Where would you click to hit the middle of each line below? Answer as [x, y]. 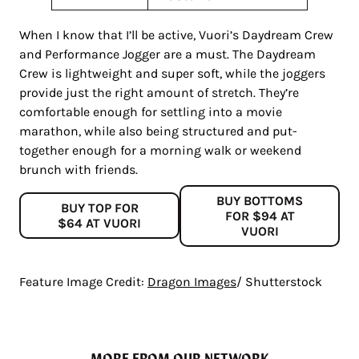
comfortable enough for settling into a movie [151, 111]
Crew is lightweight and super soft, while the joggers [172, 73]
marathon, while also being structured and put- [158, 131]
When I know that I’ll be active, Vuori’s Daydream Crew [176, 34]
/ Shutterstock [279, 281]
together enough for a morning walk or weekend [160, 150]
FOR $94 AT [260, 216]
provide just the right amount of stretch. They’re [159, 92]
